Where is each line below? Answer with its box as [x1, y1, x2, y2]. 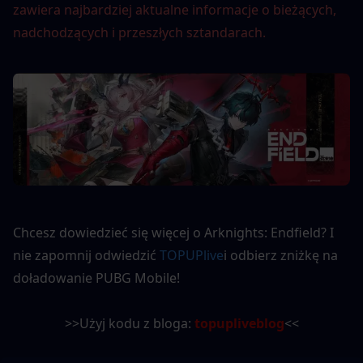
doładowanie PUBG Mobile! [13, 269, 180, 288]
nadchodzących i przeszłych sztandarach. [13, 23, 266, 41]
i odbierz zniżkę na [224, 246, 338, 265]
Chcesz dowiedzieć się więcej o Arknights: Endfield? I [13, 224, 334, 242]
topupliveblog [194, 314, 284, 333]
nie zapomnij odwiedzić [13, 246, 160, 265]
